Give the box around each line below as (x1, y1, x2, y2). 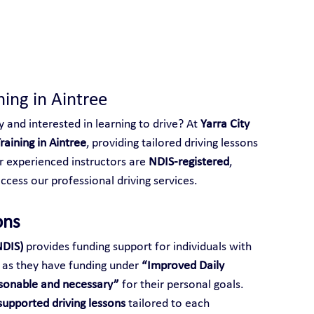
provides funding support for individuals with (22, 240, 254, 254)
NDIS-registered (148, 155, 229, 169)
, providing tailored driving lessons (86, 136, 261, 150)
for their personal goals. (118, 278, 244, 292)
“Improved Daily (141, 259, 227, 273)
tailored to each (125, 296, 212, 310)
